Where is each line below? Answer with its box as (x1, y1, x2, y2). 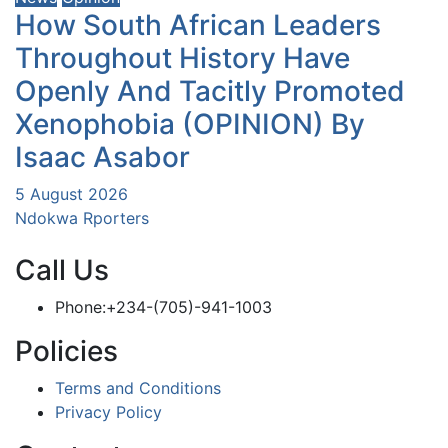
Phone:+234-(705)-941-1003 (55, 297, 272, 318)
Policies (15, 334, 118, 369)
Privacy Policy (55, 402, 162, 423)
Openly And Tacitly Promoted (15, 74, 405, 109)
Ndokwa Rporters (15, 208, 149, 229)
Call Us (15, 253, 109, 288)
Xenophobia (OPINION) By (15, 107, 365, 142)
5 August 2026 (15, 184, 128, 205)
